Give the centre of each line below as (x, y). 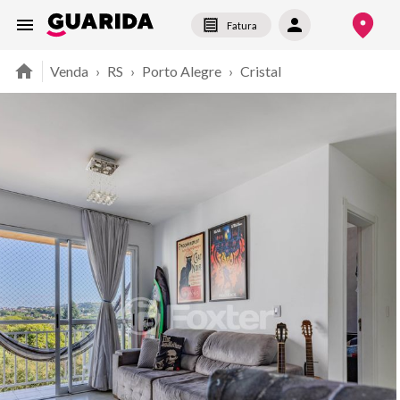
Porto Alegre (182, 71)
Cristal (261, 71)
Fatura (242, 25)
